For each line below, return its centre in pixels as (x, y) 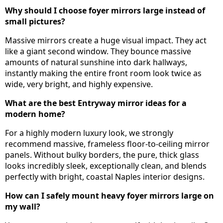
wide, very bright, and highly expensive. (79, 84)
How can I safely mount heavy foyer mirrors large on (110, 195)
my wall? (23, 206)
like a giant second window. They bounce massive (98, 51)
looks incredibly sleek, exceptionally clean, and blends (106, 166)
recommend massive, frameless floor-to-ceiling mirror (107, 144)
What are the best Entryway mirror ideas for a (96, 103)
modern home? (35, 114)
